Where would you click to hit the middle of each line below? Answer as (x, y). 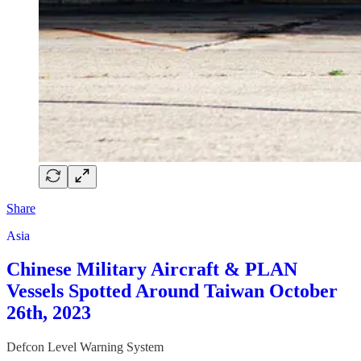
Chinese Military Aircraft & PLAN (152, 270)
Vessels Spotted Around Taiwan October (172, 291)
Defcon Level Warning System (85, 347)
